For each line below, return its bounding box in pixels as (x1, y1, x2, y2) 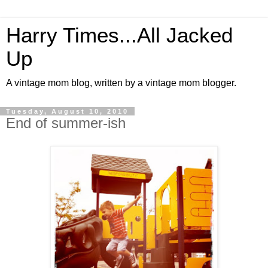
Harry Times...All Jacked (6, 24, 233, 47)
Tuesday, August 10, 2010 (6, 108, 129, 115)
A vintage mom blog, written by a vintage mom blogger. (6, 78, 236, 88)
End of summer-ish (6, 115, 126, 131)
